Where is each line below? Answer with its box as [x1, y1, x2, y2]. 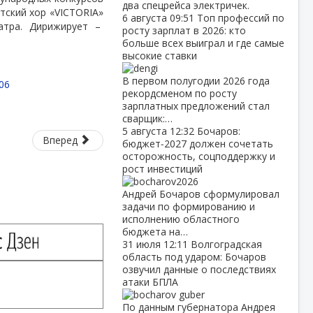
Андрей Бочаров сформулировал [122, 187, 279, 201]
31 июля [122, 238, 163, 251]
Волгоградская [190, 238, 262, 251]
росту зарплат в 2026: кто [122, 24, 246, 37]
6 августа [122, 11, 170, 24]
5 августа [122, 124, 170, 138]
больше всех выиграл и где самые [122, 36, 284, 50]
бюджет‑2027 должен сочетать [122, 137, 273, 150]
